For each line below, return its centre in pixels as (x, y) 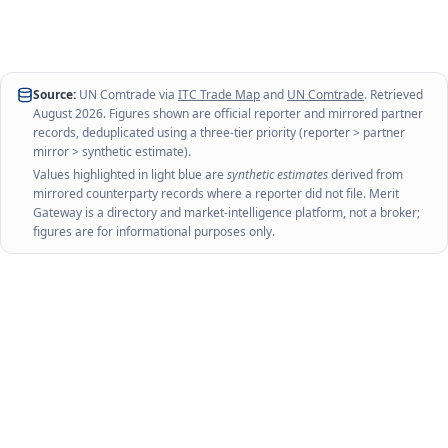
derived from (367, 174)
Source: (54, 94)
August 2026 (68, 113)
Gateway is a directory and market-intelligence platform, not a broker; (226, 212)
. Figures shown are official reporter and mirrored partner (263, 113)
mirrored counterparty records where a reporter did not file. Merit (216, 193)
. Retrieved (393, 94)
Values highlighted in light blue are (130, 174)
